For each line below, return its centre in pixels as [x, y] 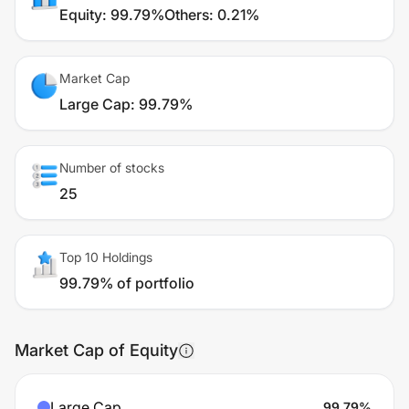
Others [187, 15]
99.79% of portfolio [127, 283]
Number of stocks [112, 168]
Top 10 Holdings [106, 257]
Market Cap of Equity [96, 350]
